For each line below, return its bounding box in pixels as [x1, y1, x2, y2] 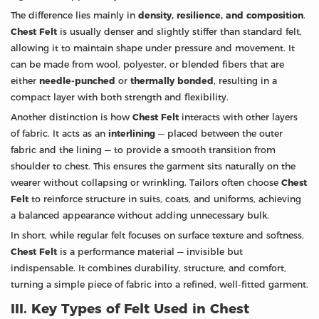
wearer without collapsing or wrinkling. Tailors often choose [11, 177, 281, 188]
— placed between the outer [155, 127, 283, 139]
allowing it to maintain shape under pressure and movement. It [11, 42, 295, 53]
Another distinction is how [11, 111, 132, 122]
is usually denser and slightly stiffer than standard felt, [57, 26, 302, 37]
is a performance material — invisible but [57, 246, 243, 257]
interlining [108, 127, 155, 139]
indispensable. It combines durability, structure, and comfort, [11, 262, 286, 273]
